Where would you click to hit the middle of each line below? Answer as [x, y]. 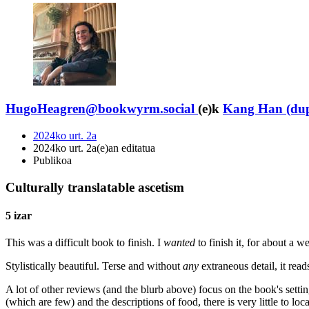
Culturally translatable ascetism [95, 187]
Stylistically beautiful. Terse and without [94, 266]
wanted [179, 243]
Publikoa [52, 160]
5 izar [19, 215]
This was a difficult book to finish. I [84, 243]
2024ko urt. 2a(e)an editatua [94, 148]
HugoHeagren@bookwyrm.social [100, 109]
